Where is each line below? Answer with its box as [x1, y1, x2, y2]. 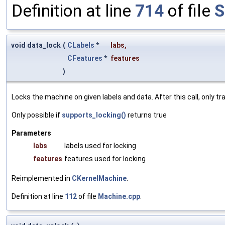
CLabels [67, 41, 94, 49]
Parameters [12, 129, 51, 137]
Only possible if [12, 110, 62, 119]
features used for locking [64, 154, 146, 163]
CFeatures [67, 54, 102, 62]
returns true [126, 110, 167, 119]
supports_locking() [62, 110, 126, 119]
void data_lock [11, 41, 61, 49]
